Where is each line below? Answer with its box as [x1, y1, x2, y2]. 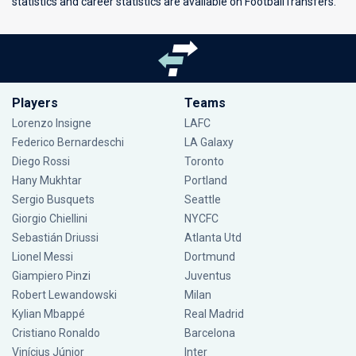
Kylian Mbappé [12, 308, 85, 320]
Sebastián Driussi [12, 231, 101, 244]
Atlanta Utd [184, 231, 242, 244]
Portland [184, 174, 227, 187]
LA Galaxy [184, 136, 234, 149]
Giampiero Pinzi [12, 269, 91, 282]
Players [12, 95, 58, 110]
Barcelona [184, 327, 235, 339]
